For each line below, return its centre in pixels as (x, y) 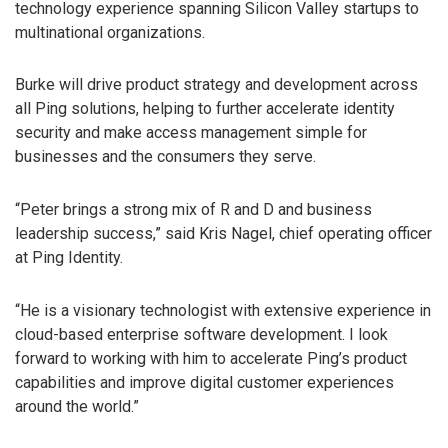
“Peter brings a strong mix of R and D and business (193, 210)
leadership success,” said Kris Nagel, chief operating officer (223, 234)
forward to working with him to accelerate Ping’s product (211, 358)
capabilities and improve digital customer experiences (204, 382)
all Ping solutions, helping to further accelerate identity (205, 109)
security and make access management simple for (191, 133)
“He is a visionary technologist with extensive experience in (223, 310)
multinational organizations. (110, 32)
